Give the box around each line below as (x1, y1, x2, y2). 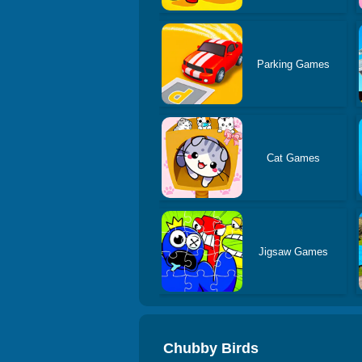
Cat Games (266, 151, 320, 164)
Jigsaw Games (258, 245, 328, 258)
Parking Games (256, 57, 330, 70)
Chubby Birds (163, 340, 259, 356)
